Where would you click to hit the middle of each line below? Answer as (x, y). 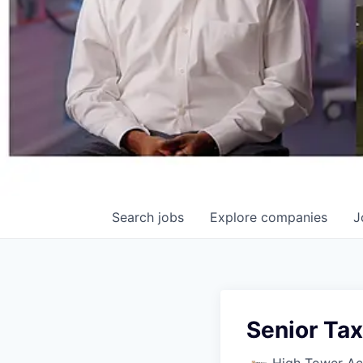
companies (294, 217)
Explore (235, 217)
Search (135, 217)
